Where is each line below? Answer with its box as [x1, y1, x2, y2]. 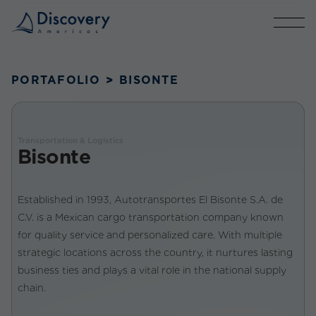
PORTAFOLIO [11, 73, 100, 87]
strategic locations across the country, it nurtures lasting [18, 247, 293, 258]
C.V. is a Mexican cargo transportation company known [18, 212, 284, 223]
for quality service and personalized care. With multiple [18, 229, 282, 241]
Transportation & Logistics [18, 135, 123, 145]
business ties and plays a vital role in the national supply [18, 265, 286, 276]
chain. [18, 282, 46, 293]
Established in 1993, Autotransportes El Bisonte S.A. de [18, 194, 283, 205]
